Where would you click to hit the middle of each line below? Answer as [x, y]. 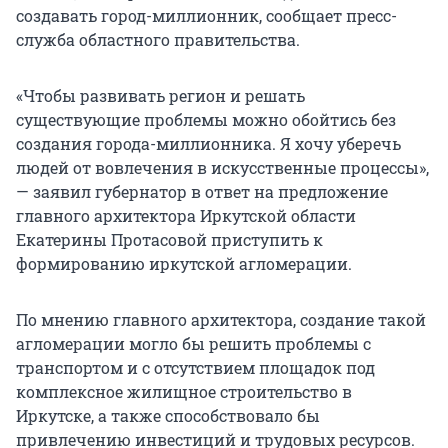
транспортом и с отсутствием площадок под [195, 368]
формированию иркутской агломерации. [184, 264]
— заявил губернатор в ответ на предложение [202, 192]
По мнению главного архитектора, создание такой [221, 320]
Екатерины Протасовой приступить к [169, 240]
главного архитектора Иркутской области [186, 216]
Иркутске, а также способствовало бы [168, 416]
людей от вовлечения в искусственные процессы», [222, 168]
